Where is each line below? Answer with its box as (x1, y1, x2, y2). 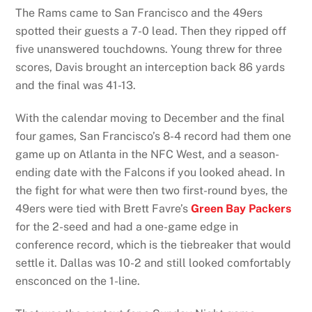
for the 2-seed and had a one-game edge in (15, 220, 239, 234)
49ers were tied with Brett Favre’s (15, 202, 192, 216)
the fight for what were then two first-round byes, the (15, 184, 288, 198)
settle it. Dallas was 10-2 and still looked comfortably (15, 256, 292, 270)
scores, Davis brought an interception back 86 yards (15, 61, 286, 75)
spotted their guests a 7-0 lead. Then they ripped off (15, 24, 287, 38)
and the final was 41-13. (15, 79, 136, 93)
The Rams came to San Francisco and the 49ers (15, 6, 263, 20)
